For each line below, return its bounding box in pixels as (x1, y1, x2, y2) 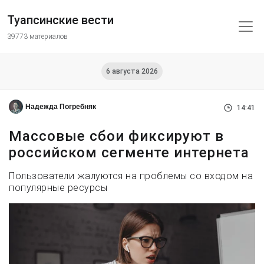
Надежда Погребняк (25, 103, 96, 111)
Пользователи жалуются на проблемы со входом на (9, 170, 253, 181)
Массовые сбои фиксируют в (9, 128, 224, 144)
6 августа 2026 (106, 67, 158, 75)
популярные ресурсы (9, 182, 107, 193)
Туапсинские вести (7, 13, 114, 27)
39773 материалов (7, 32, 68, 41)
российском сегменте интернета (9, 144, 249, 161)
